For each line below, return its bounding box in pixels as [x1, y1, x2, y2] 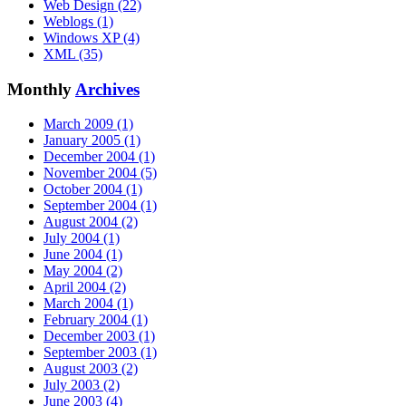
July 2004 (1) [43, 230, 120, 246]
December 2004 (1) [43, 149, 155, 165]
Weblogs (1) [43, 14, 113, 30]
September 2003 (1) [43, 344, 157, 361]
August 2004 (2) [43, 214, 138, 230]
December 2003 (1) [43, 328, 155, 344]
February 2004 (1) [43, 312, 148, 328]
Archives [75, 79, 140, 99]
